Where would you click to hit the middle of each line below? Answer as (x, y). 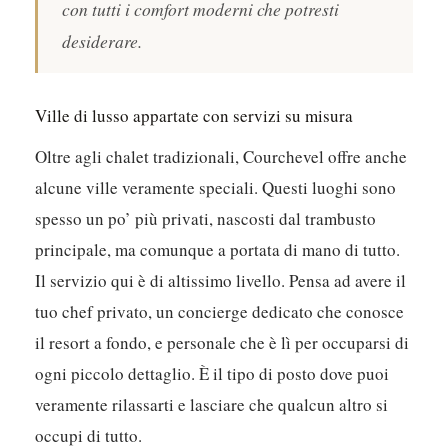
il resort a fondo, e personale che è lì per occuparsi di (222, 343)
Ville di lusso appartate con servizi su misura (194, 116)
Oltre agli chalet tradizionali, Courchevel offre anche (221, 157)
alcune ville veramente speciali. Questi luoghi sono (216, 188)
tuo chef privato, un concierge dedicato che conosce (220, 312)
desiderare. (102, 41)
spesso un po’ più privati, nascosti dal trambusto (206, 219)
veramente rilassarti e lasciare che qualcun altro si (212, 405)
